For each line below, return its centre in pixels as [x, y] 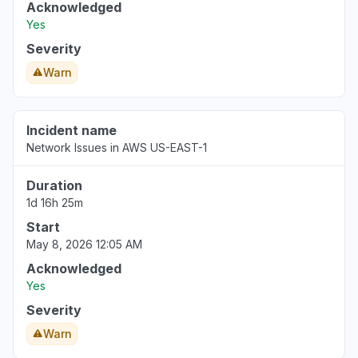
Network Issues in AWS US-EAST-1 [117, 147]
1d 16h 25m [55, 203]
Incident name [72, 130]
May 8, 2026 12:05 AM [84, 244]
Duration [54, 185]
